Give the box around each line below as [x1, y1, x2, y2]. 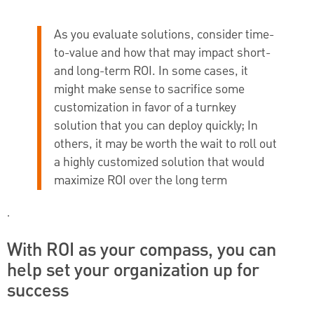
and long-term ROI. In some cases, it [53, 62, 248, 81]
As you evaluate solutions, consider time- [53, 26, 274, 44]
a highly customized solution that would [53, 153, 264, 172]
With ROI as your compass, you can [7, 236, 276, 264]
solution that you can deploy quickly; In [53, 117, 258, 135]
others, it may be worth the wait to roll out [53, 135, 277, 153]
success [7, 277, 69, 304]
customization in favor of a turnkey [53, 99, 236, 117]
